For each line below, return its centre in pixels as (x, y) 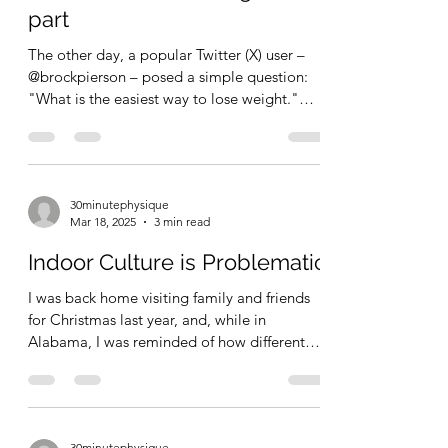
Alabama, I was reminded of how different (166, 392)
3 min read (182, 272)
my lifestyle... (71, 414)
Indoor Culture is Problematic (177, 312)
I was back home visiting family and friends (169, 348)
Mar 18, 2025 (103, 272)
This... (47, 171)
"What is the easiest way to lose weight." (163, 149)
